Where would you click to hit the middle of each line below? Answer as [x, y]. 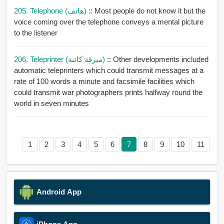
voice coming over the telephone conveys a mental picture [108, 22]
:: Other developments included [157, 59]
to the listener [35, 33]
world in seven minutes [51, 103]
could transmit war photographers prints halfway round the [108, 92]
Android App [59, 191]
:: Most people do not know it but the [147, 11]
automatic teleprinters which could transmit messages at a [108, 70]
